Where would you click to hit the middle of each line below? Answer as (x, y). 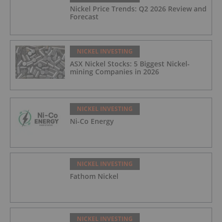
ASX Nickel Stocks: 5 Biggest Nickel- (130, 64)
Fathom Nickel (94, 176)
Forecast (84, 17)
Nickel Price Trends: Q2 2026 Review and (138, 9)
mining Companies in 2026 (114, 72)
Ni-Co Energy (92, 121)
